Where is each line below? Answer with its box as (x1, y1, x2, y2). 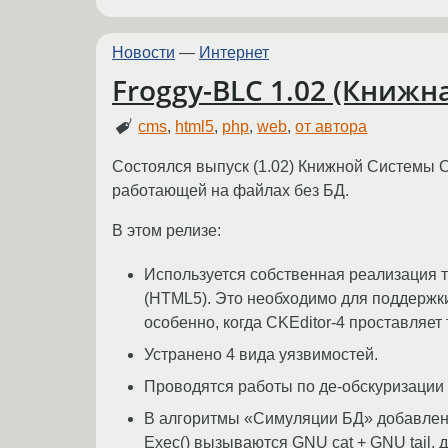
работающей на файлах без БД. (112, 182, 349, 200)
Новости (112, 44, 175, 62)
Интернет (199, 44, 269, 62)
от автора (295, 118, 368, 136)
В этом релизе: (112, 222, 221, 240)
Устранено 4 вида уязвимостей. (144, 346, 378, 364)
